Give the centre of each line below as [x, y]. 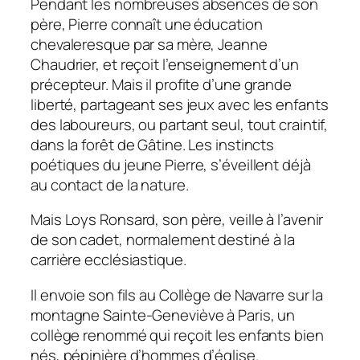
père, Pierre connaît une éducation [147, 24]
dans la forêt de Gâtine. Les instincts [153, 144]
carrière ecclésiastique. [108, 260]
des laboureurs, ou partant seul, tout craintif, [180, 124]
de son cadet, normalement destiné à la [163, 240]
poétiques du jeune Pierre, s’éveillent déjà [171, 164]
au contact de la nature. [110, 184]
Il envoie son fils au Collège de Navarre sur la [177, 295]
